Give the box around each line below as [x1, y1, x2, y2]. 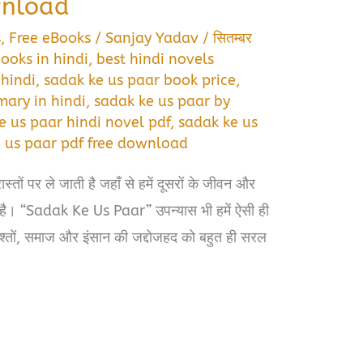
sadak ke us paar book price [44, 70, 237, 89]
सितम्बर [213, 28, 253, 47]
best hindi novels [96, 49, 215, 68]
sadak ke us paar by [94, 92, 231, 110]
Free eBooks [9, 28, 92, 47]
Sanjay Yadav [105, 28, 203, 47]
